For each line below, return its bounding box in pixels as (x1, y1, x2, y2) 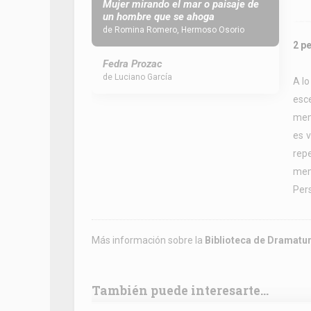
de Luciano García (103, 72, 172, 82)
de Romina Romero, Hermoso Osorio (103, 25, 244, 35)
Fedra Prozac (103, 58, 162, 70)
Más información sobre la (92, 235, 205, 246)
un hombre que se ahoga (103, 10, 215, 23)
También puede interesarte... (92, 283, 269, 299)
